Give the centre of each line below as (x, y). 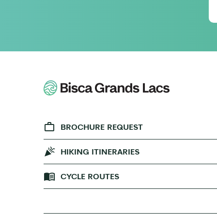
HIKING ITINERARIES (100, 152)
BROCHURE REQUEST (102, 127)
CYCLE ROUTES (90, 176)
